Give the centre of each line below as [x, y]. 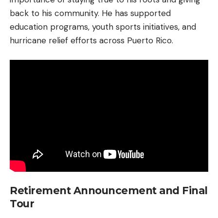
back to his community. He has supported [90, 13]
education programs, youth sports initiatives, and [103, 27]
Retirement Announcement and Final [109, 190]
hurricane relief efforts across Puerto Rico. [91, 41]
